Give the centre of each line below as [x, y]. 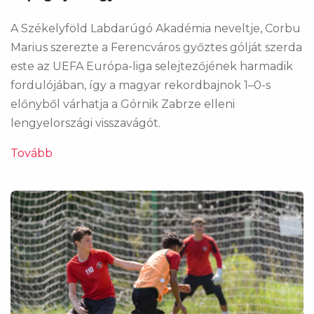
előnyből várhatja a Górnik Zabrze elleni [123, 104]
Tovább [32, 153]
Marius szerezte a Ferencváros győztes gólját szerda [156, 47]
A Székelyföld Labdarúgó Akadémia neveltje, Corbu [156, 28]
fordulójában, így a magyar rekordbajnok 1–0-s [141, 85]
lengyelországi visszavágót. [86, 123]
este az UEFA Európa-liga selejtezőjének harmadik [152, 66]
